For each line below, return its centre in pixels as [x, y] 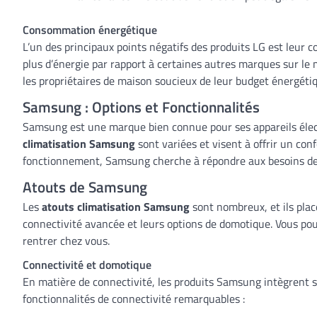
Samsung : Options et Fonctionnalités [141, 107]
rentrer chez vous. [66, 241]
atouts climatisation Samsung [116, 207]
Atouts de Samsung [85, 187]
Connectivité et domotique [87, 265]
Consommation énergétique [90, 30]
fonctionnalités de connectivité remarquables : [134, 299]
